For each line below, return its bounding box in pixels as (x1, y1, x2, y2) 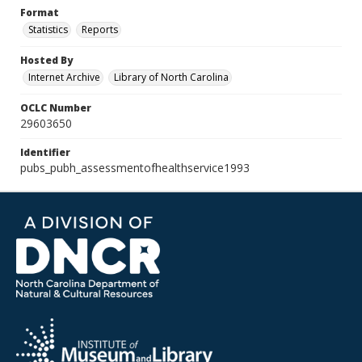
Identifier (20, 145, 70, 159)
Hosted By (20, 53, 73, 67)
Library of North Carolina (114, 70, 229, 84)
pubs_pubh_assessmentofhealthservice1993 (20, 160, 250, 175)
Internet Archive (28, 70, 100, 84)
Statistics (28, 23, 68, 36)
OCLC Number (20, 101, 91, 115)
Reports (82, 23, 118, 36)
